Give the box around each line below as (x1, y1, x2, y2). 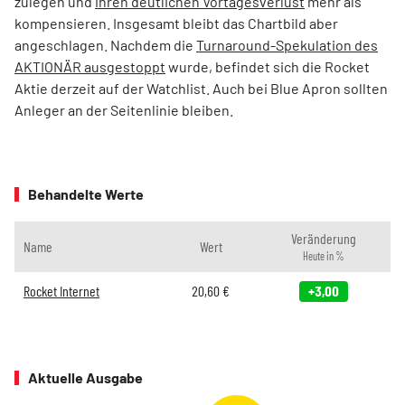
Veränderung (290, 229, 356, 247)
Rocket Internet (24, 281, 99, 299)
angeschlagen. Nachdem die (14, 35, 196, 53)
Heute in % (302, 249, 344, 262)
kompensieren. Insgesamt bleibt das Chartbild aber (14, 14, 338, 32)
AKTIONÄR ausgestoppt (14, 57, 165, 75)
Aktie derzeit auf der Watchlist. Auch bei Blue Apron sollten (14, 79, 388, 97)
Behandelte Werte (28, 184, 144, 202)
